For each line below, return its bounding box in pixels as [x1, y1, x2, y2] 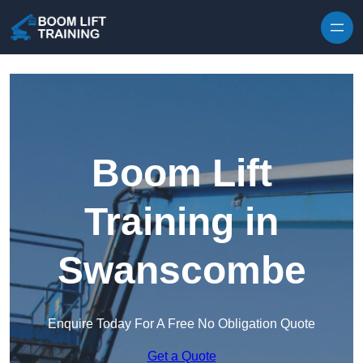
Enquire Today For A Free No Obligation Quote [48, 317, 315, 331]
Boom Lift [91, 152, 272, 195]
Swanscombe [57, 249, 306, 293]
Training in [84, 200, 279, 244]
